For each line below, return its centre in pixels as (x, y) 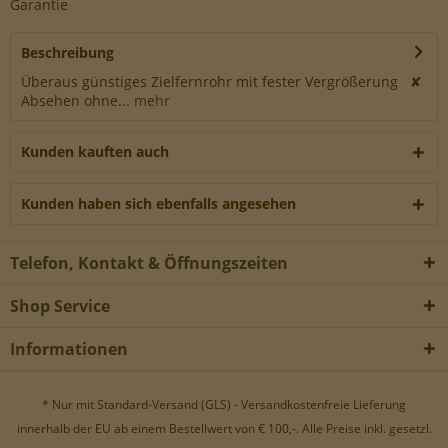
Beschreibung (67, 52)
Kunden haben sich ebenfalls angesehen (158, 203)
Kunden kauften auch (95, 151)
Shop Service (60, 305)
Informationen (69, 348)
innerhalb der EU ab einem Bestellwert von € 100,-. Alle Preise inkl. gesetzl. (224, 429)
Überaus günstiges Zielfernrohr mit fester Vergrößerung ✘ (223, 81)
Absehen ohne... (75, 100)
